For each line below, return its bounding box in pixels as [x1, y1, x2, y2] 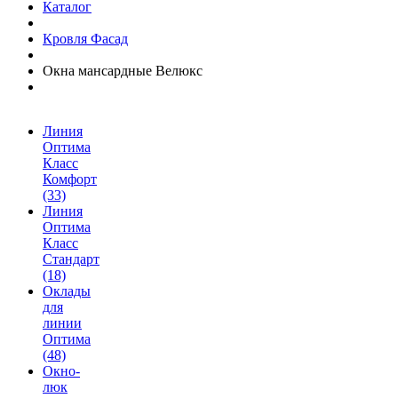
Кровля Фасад [43, 31, 128, 46]
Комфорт [43, 171, 97, 187]
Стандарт [43, 251, 99, 267]
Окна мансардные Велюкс [43, 63, 203, 78]
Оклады [43, 283, 91, 298]
